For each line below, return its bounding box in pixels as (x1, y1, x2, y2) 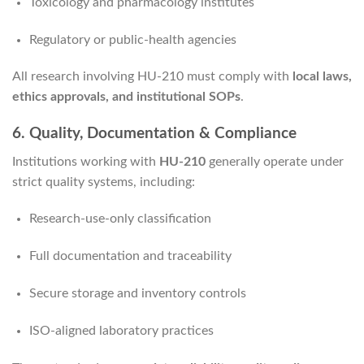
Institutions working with (12, 154, 159, 168)
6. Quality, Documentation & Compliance (12, 126, 297, 142)
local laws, (292, 70, 352, 84)
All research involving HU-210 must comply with (12, 70, 292, 84)
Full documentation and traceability (28, 249, 232, 263)
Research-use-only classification (28, 212, 211, 226)
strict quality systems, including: (12, 175, 195, 188)
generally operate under (206, 154, 344, 168)
